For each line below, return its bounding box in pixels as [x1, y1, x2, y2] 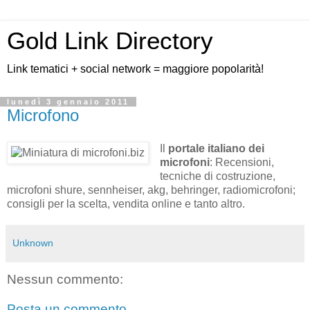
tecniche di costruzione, [159, 170, 275, 182]
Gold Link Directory [7, 28, 213, 54]
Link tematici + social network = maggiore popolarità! [7, 63, 264, 75]
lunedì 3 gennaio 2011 [7, 98, 129, 106]
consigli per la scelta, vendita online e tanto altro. [7, 197, 245, 210]
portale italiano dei [167, 142, 264, 154]
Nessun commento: [7, 271, 123, 286]
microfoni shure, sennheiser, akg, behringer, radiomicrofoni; [7, 183, 295, 196]
